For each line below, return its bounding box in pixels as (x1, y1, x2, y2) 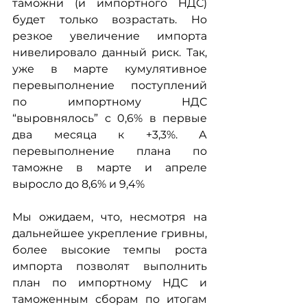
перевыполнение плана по (12, 145, 207, 158)
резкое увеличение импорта (12, 29, 207, 43)
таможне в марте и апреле (12, 161, 207, 175)
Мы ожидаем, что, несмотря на (12, 210, 207, 224)
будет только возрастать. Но (12, 13, 207, 27)
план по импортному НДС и (12, 276, 207, 290)
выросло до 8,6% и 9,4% (12, 177, 145, 191)
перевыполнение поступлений (12, 79, 207, 93)
